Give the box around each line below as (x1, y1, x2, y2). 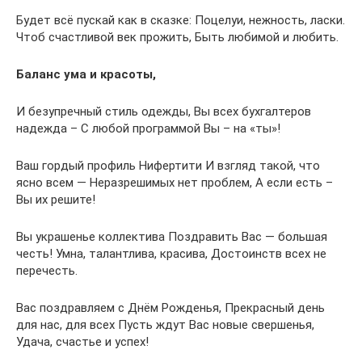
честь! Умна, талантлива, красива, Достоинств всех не (16, 246, 326, 261)
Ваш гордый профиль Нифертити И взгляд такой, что (16, 158, 320, 173)
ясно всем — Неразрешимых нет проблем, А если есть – (16, 175, 333, 190)
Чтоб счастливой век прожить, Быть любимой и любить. (16, 30, 339, 44)
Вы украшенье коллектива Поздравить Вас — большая (16, 229, 327, 244)
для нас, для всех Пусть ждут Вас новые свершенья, (16, 318, 314, 332)
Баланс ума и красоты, (16, 67, 156, 82)
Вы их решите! (16, 192, 95, 207)
